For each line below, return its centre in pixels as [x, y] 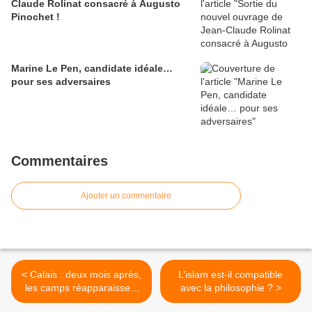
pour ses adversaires [61, 82]
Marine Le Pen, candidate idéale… [92, 69]
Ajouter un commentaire [126, 196]
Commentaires [60, 161]
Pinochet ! [36, 17]
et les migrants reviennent [81, 301]
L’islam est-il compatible [231, 275]
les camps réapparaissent [81, 288]
